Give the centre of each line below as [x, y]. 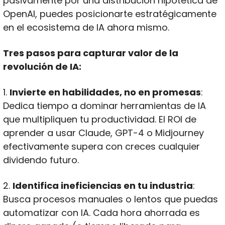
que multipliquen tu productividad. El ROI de [99, 119]
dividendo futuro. [41, 160]
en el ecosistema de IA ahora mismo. [86, 27]
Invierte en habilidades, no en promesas [105, 92]
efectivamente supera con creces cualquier [101, 146]
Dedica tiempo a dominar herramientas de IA [104, 105]
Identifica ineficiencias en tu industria [102, 185]
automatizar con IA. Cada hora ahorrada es [101, 212]
